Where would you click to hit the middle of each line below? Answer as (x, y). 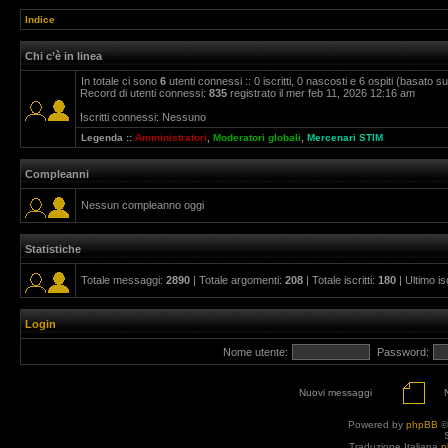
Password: (403, 352)
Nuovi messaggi (335, 392)
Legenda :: (108, 137)
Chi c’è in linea (63, 56)
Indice (40, 19)
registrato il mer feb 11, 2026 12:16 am (321, 93)
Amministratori (171, 137)
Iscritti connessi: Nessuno (143, 117)
